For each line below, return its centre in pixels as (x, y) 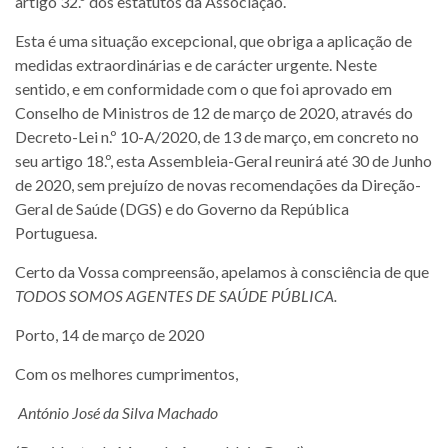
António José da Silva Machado (118, 412)
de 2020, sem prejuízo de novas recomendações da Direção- (218, 184)
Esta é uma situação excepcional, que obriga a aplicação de (213, 40)
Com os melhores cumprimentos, (126, 373)
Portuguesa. (56, 232)
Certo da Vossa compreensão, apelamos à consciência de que (222, 271)
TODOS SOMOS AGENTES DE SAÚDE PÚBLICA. (176, 295)
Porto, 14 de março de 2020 (109, 334)
